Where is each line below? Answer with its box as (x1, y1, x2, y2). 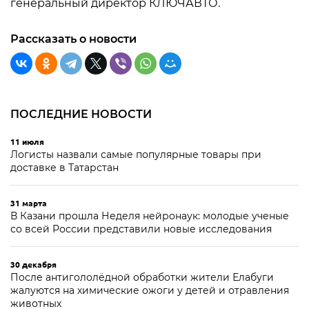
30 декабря (10, 259, 57, 270)
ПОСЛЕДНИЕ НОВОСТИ (10, 108, 152, 121)
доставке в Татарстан (10, 161, 119, 174)
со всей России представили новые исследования (10, 223, 272, 235)
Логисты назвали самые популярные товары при (10, 148, 261, 161)
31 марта (10, 197, 47, 208)
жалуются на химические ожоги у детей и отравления (10, 284, 289, 297)
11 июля (10, 136, 44, 147)
